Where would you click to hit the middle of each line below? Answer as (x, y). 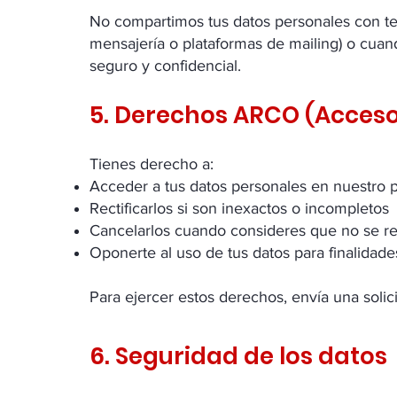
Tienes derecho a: (152, 164)
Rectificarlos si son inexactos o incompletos (239, 208)
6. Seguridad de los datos (238, 356)
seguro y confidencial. (165, 66)
